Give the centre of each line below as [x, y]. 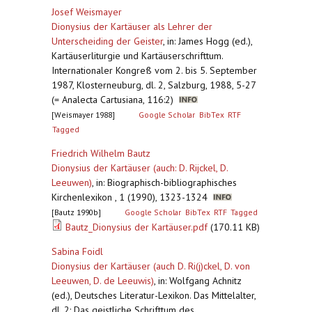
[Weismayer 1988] [83, 115]
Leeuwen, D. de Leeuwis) [103, 281]
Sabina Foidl [77, 251]
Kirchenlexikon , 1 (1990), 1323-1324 [132, 197]
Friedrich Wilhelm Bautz [101, 153]
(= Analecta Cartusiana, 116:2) [115, 100]
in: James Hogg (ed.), [210, 41]
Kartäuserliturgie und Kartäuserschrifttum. [137, 56]
